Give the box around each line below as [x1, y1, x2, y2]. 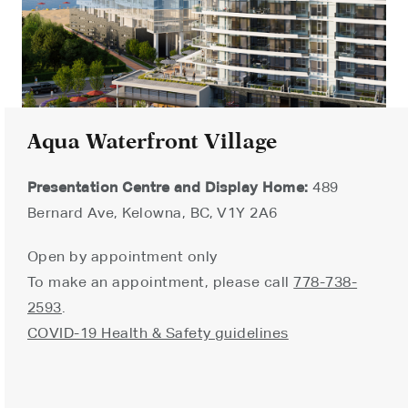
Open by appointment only [27, 247, 218, 265]
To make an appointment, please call [27, 272, 294, 291]
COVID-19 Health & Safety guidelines [27, 323, 289, 342]
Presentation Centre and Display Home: [27, 178, 309, 196]
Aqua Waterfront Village [27, 127, 277, 154]
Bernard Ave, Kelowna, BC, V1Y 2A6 [27, 203, 278, 221]
